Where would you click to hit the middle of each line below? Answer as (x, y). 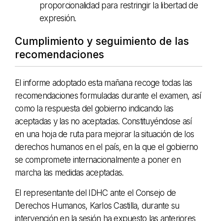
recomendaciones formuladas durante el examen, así (108, 95)
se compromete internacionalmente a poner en (98, 160)
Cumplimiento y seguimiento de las (102, 41)
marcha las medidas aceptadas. (69, 172)
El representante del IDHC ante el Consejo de (95, 193)
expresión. (58, 18)
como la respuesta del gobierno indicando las (94, 108)
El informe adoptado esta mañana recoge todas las (103, 83)
